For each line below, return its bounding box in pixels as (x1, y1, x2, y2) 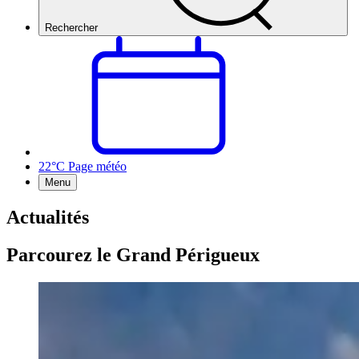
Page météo (68, 159, 127, 173)
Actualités (6, 206, 89, 228)
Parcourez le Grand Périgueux (6, 244, 260, 265)
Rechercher (45, 22, 98, 34)
